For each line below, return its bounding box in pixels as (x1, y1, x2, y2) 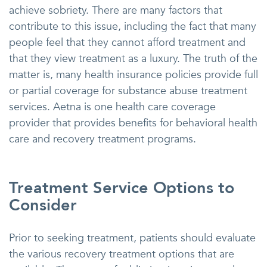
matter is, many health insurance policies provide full (9, 67, 258, 83)
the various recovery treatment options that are (9, 247, 234, 262)
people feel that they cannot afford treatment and (9, 35, 246, 51)
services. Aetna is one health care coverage (9, 100, 216, 115)
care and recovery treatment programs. (9, 132, 196, 147)
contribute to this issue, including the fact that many (9, 19, 256, 35)
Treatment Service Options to (9, 177, 234, 200)
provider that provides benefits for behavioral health (9, 116, 257, 131)
